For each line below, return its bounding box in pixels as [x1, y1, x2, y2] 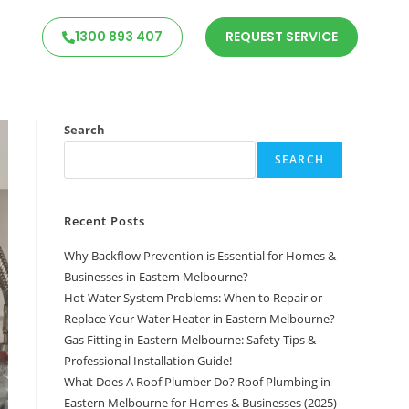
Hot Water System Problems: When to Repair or [64, 289, 322, 307]
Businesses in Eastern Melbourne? [64, 268, 248, 286]
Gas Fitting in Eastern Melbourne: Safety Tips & [64, 331, 316, 349]
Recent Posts [64, 213, 145, 230]
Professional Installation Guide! [64, 352, 232, 370]
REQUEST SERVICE [225, 27, 338, 47]
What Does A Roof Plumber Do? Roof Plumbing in [64, 373, 330, 391]
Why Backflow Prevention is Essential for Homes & [64, 247, 336, 265]
